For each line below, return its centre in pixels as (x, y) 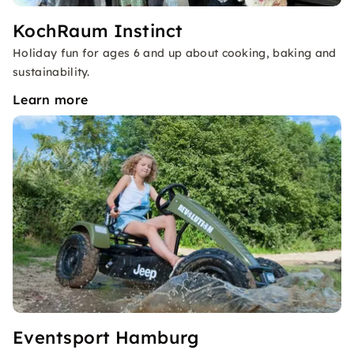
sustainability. (51, 72)
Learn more (51, 100)
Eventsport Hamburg (106, 337)
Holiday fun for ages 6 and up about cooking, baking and (175, 53)
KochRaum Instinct (98, 31)
